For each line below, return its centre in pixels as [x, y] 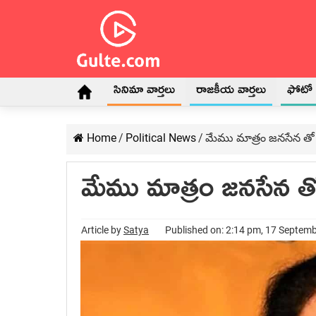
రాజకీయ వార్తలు [231, 92]
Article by [102, 230]
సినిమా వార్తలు [144, 92]
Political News [161, 138]
